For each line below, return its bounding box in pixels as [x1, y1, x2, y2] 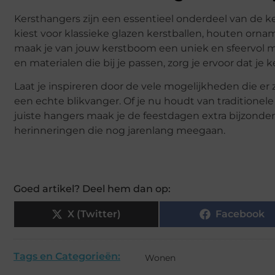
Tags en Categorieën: [14, 250, 120, 263]
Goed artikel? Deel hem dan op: [14, 183, 171, 195]
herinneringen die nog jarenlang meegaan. [14, 125, 225, 137]
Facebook [215, 208, 265, 220]
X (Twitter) [68, 208, 122, 220]
